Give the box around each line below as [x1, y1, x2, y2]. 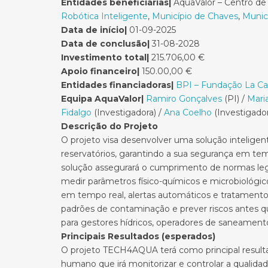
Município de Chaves [152, 11, 238, 22]
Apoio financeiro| [61, 66, 139, 77]
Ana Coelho [164, 107, 212, 118]
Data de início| [61, 25, 127, 35]
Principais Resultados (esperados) [61, 231, 215, 242]
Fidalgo [61, 107, 92, 118]
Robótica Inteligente [61, 11, 148, 22]
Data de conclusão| [61, 38, 150, 49]
